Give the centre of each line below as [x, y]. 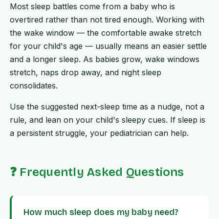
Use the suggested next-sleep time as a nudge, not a [107, 107]
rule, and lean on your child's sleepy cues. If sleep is [108, 120]
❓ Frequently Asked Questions [97, 172]
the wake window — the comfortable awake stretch [106, 33]
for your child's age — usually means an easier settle [108, 46]
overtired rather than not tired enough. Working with [107, 20]
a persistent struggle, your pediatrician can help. [99, 133]
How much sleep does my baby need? [101, 213]
